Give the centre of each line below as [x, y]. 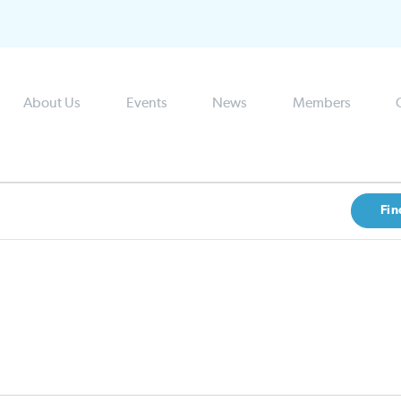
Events [146, 103]
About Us [52, 103]
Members [321, 103]
